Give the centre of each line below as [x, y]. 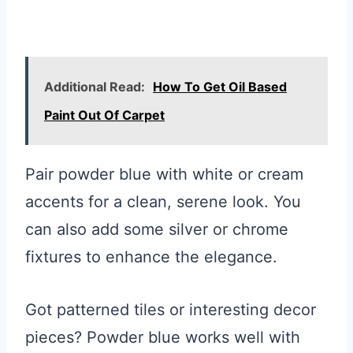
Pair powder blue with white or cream [164, 175]
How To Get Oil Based [220, 87]
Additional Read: [95, 87]
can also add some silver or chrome [157, 230]
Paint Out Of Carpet [104, 115]
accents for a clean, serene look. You [163, 202]
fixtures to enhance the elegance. [151, 257]
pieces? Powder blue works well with [163, 338]
